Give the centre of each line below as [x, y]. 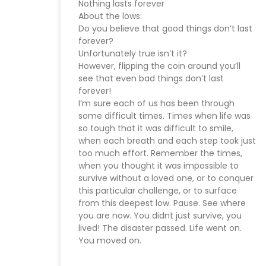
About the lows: [110, 16]
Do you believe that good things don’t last [165, 29]
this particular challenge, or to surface [158, 191]
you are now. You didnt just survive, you [160, 216]
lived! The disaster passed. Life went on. [160, 228]
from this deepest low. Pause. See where [162, 203]
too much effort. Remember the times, [160, 153]
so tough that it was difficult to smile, [156, 129]
